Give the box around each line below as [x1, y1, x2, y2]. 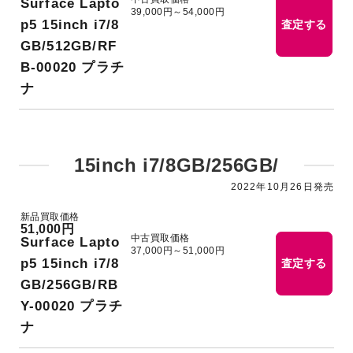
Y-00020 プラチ [20, 299, 124, 314]
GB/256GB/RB [20, 277, 119, 293]
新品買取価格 [20, 211, 80, 223]
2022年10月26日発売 [230, 181, 335, 193]
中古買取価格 [130, 232, 190, 244]
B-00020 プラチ [20, 60, 125, 75]
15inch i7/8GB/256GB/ [74, 154, 279, 176]
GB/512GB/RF [20, 39, 117, 54]
